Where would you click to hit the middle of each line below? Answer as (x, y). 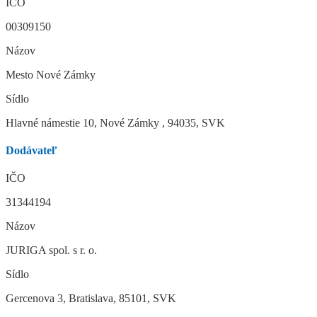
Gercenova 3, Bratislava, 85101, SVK (91, 299)
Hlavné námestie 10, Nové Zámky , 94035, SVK (115, 122)
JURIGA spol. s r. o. (51, 250)
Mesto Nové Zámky (51, 74)
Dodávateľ (31, 151)
